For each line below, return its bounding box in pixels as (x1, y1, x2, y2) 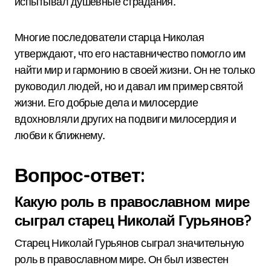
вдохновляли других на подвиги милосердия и (15, 112, 237, 126)
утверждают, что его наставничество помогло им (15, 47, 246, 60)
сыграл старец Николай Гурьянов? (15, 211, 252, 229)
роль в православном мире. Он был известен (15, 252, 229, 266)
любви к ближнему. (15, 128, 105, 142)
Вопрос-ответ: (15, 163, 145, 187)
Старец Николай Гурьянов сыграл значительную (15, 236, 244, 250)
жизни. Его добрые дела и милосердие (15, 96, 198, 109)
